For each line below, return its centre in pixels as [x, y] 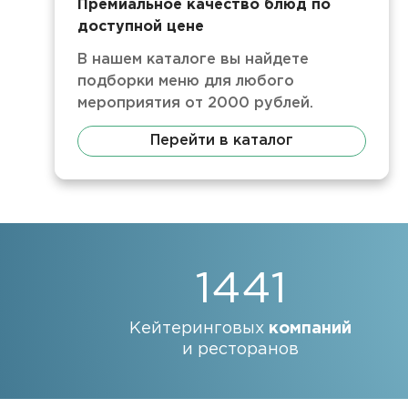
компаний [310, 329]
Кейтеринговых [199, 329]
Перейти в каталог [222, 141]
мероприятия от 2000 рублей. [195, 103]
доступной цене [141, 27]
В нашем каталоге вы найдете [193, 60]
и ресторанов [240, 350]
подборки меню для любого [186, 82]
